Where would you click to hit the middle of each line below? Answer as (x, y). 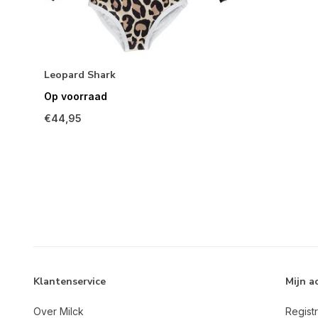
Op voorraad (76, 97)
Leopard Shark (80, 75)
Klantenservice (70, 282)
